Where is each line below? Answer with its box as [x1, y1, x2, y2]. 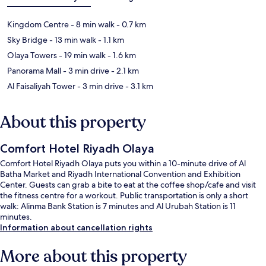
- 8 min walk [69, 19, 115, 30]
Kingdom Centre [7, 19, 69, 30]
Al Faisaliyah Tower [7, 81, 75, 92]
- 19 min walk [57, 50, 106, 61]
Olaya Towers [7, 50, 57, 61]
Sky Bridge [7, 34, 47, 46]
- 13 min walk [47, 34, 96, 46]
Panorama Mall [7, 65, 61, 77]
